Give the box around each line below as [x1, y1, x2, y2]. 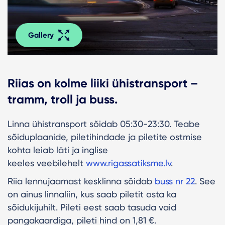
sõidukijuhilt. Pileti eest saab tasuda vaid [8, 201, 176, 212]
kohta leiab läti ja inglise [8, 144, 108, 155]
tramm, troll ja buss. [8, 91, 118, 106]
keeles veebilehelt [8, 157, 86, 168]
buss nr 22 [155, 175, 195, 186]
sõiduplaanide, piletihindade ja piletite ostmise [8, 131, 202, 142]
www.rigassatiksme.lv [86, 157, 171, 168]
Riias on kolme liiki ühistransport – [8, 75, 198, 90]
